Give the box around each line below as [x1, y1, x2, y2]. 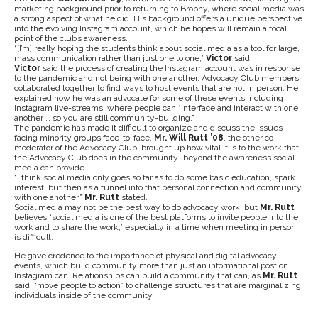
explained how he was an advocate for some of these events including [14, 93, 283, 103]
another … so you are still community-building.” [14, 113, 194, 123]
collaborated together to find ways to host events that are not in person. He [14, 83, 298, 93]
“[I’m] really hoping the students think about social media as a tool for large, [14, 43, 300, 53]
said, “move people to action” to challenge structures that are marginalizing [14, 280, 301, 290]
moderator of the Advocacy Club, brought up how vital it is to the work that [14, 143, 299, 153]
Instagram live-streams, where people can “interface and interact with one [14, 103, 298, 113]
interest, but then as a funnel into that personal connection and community [14, 182, 302, 192]
